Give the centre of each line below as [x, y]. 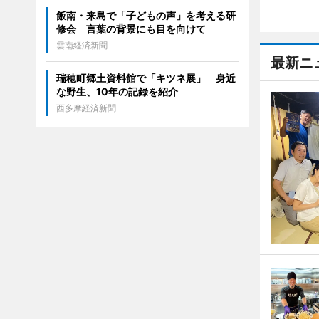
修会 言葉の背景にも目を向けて [131, 29]
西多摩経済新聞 [86, 108]
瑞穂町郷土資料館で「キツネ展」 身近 [146, 78]
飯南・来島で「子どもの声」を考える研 [146, 16]
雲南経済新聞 [82, 46]
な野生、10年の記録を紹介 [117, 92]
